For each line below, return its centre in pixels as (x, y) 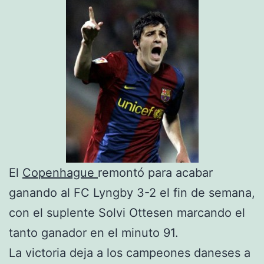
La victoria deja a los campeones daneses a (130, 253)
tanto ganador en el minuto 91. (94, 232)
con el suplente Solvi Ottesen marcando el (127, 212)
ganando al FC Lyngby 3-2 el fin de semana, (132, 192)
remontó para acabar (155, 172)
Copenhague (60, 172)
